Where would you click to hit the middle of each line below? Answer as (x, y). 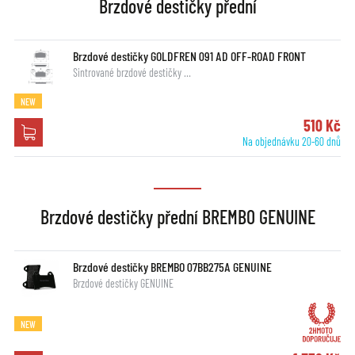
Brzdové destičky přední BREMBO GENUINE (177, 217)
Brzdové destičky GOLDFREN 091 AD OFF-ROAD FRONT (189, 56)
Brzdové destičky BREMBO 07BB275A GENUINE (172, 267)
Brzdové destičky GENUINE (123, 284)
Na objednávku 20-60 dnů (292, 142)
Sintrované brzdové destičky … (132, 73)
